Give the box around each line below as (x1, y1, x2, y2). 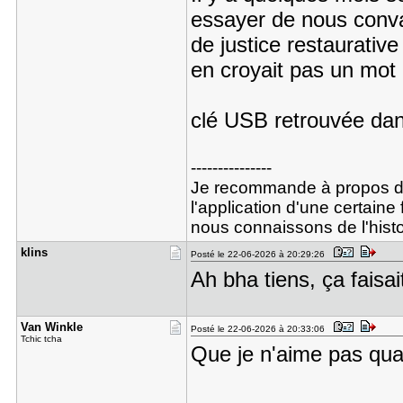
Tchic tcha (20, 334, 62, 344)
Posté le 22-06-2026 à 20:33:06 (190, 324, 330, 334)
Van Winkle (20, 320, 83, 334)
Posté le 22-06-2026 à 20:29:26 (190, 249, 330, 259)
